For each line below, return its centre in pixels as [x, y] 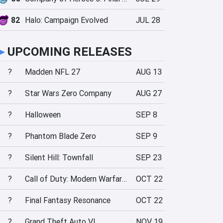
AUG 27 [149, 93]
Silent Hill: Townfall [59, 157]
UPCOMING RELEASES [70, 52]
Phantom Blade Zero [60, 136]
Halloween [43, 114]
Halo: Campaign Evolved [66, 20]
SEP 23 [149, 157]
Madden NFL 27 [53, 72]
